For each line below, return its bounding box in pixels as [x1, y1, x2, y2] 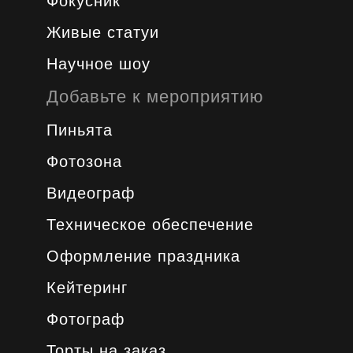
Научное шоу [46, 55, 150, 72]
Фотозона [46, 153, 122, 170]
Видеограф [46, 184, 135, 202]
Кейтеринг [46, 279, 128, 296]
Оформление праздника [46, 247, 240, 265]
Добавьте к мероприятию [46, 87, 264, 106]
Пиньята [46, 121, 113, 139]
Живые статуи [46, 24, 159, 41]
